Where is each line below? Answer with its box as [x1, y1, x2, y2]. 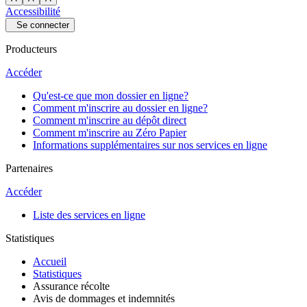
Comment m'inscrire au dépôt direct [33, 114, 186, 126]
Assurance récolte [33, 280, 110, 292]
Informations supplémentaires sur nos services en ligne [33, 139, 267, 151]
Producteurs [5, 43, 57, 55]
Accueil [33, 256, 66, 267]
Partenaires [5, 162, 53, 174]
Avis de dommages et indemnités [33, 293, 175, 304]
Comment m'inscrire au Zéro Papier [33, 127, 186, 138]
